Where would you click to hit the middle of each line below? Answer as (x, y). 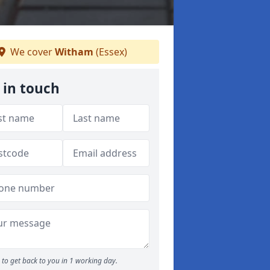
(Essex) (110, 52)
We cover (31, 52)
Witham (74, 52)
